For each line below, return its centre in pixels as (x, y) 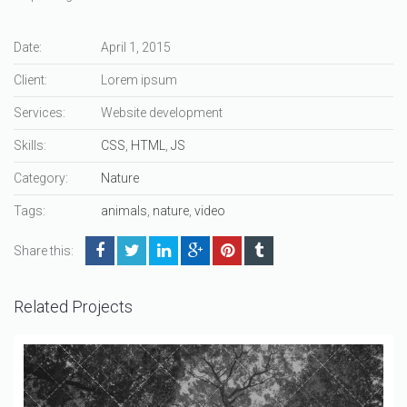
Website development (162, 113)
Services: (40, 113)
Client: (30, 80)
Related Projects (73, 307)
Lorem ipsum (139, 80)
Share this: (44, 250)
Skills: (30, 146)
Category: (41, 179)
